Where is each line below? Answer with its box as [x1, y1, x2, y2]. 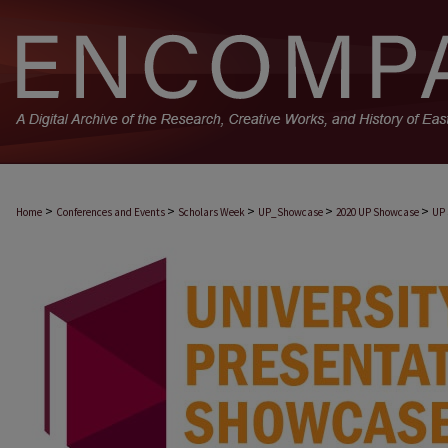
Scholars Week [178, 205, 247, 219]
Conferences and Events [56, 205, 167, 219]
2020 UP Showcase [336, 205, 421, 219]
